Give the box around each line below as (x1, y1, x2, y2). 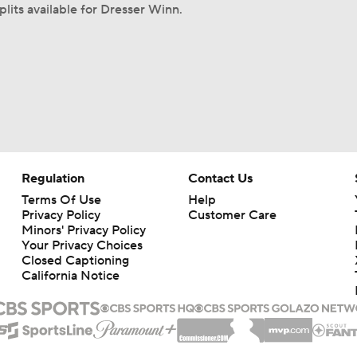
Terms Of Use (21, 192, 101, 208)
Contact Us (187, 171, 253, 186)
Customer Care (187, 207, 277, 223)
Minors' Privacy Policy (21, 222, 146, 238)
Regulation (21, 171, 84, 186)
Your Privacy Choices (21, 237, 143, 253)
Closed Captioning (21, 253, 129, 269)
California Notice (21, 268, 120, 284)
